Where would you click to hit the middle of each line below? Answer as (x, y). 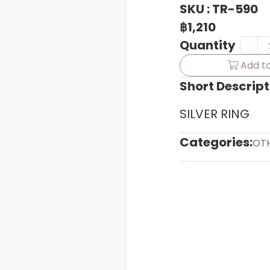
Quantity (207, 45)
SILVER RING (214, 114)
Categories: (216, 142)
